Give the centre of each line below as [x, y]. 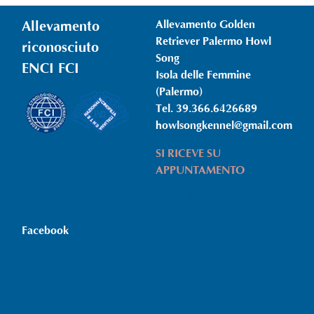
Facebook [45, 231]
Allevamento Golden [205, 25]
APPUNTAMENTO [200, 171]
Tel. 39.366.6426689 [206, 109]
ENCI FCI [50, 69]
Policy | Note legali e [207, 197]
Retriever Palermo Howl [213, 42]
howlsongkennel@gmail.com [224, 126]
